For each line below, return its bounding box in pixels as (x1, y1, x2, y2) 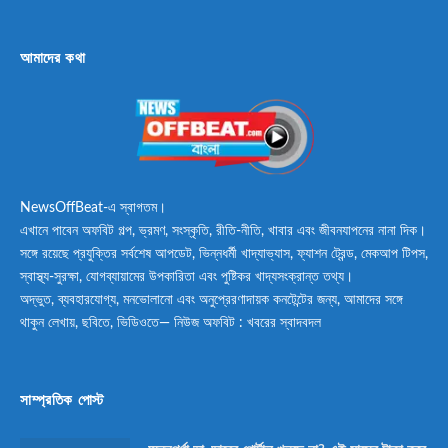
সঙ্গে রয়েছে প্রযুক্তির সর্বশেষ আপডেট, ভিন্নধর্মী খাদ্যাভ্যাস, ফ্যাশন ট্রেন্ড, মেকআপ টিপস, (20, 246, 428, 261)
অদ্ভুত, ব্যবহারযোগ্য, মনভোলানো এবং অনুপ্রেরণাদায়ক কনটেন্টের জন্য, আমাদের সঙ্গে (20, 292, 403, 307)
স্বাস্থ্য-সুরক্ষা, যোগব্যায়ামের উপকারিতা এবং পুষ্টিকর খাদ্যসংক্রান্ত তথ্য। (20, 269, 353, 284)
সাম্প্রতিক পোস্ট (20, 388, 104, 409)
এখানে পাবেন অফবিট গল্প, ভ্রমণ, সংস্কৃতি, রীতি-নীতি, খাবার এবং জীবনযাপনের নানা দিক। (20, 223, 426, 238)
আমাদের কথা (20, 47, 86, 68)
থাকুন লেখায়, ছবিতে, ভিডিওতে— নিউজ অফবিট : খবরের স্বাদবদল (20, 315, 321, 330)
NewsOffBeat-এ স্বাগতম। (20, 200, 166, 215)
